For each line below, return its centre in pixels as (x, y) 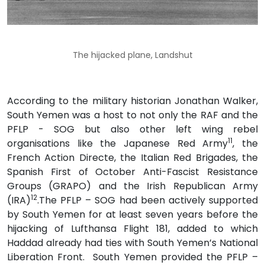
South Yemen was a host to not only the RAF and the (132, 115)
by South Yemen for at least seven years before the (132, 214)
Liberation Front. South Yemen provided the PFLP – (132, 257)
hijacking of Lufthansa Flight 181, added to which (132, 228)
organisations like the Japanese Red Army (118, 143)
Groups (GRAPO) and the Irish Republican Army (132, 186)
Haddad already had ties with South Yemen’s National (132, 243)
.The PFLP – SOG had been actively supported (148, 200)
